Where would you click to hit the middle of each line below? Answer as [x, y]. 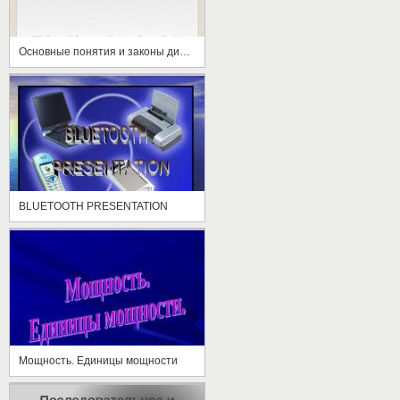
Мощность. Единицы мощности [98, 360]
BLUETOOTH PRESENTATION [93, 206]
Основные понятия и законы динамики [185, 51]
